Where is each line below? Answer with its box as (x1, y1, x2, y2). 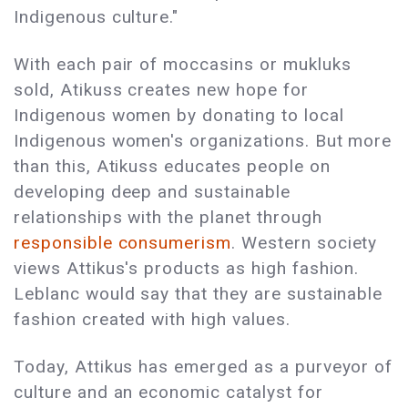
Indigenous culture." (14, 6, 179, 28)
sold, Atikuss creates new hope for (14, 79, 309, 101)
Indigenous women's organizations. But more (14, 130, 393, 152)
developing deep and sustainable (14, 181, 291, 203)
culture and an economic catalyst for (14, 382, 323, 403)
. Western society (231, 232, 378, 254)
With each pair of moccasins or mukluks (14, 54, 352, 76)
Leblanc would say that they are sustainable (14, 283, 383, 305)
